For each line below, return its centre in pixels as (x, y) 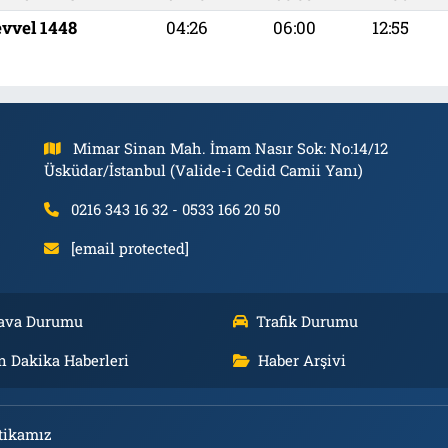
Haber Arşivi (302, 360)
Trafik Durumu (307, 321)
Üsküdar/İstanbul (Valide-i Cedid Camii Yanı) (203, 170)
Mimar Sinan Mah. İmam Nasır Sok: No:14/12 (231, 148)
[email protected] (130, 248)
